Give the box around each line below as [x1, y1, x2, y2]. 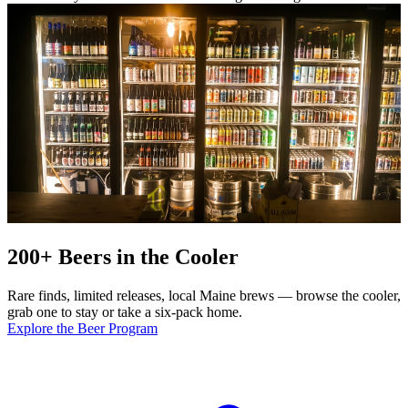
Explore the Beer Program [7, 320, 158, 336]
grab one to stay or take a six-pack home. [7, 303, 242, 320]
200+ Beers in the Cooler [7, 244, 239, 269]
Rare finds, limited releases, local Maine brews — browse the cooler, [7, 287, 401, 303]
